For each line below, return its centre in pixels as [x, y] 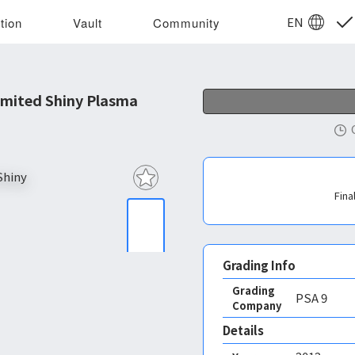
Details [243, 330]
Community [187, 22]
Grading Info [259, 265]
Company [257, 305]
